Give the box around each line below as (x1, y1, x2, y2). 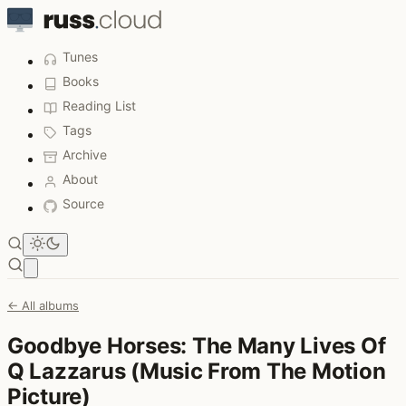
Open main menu (30, 260, 130, 275)
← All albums (7, 298, 79, 313)
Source (63, 196, 104, 211)
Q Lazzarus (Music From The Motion (7, 357, 386, 384)
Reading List (63, 98, 136, 113)
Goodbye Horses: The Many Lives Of (7, 332, 386, 359)
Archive (63, 147, 107, 162)
